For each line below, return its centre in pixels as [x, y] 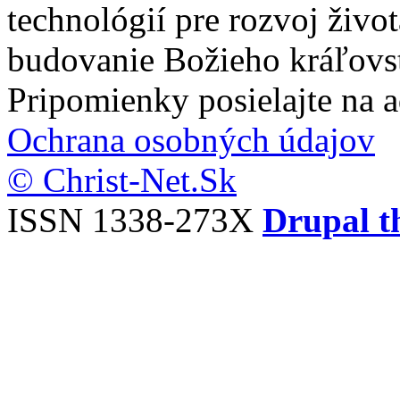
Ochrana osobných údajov [191, 140]
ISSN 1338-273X [135, 221]
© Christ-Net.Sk [122, 180]
